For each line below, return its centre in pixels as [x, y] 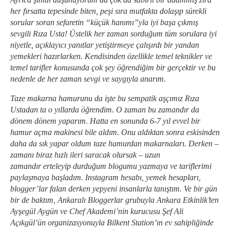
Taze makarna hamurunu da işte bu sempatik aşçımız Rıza [105, 98]
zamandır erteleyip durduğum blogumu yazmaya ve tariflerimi [111, 166]
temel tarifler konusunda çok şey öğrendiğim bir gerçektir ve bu [113, 68]
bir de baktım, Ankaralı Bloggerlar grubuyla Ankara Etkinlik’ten [114, 200]
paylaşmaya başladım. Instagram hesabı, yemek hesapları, [106, 177]
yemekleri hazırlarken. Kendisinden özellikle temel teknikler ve [111, 56]
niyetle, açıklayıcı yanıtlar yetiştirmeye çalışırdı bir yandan [105, 45]
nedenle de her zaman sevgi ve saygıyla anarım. [88, 79]
